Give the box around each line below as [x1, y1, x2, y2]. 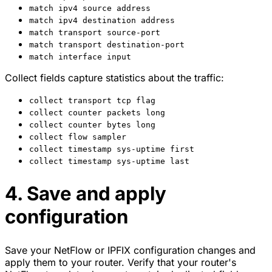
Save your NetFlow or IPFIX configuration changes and [5, 243, 256, 256]
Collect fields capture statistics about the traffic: [5, 72, 224, 84]
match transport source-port [29, 28, 160, 38]
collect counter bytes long [29, 120, 155, 130]
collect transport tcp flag [29, 96, 155, 106]
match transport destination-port [29, 40, 185, 50]
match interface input [29, 52, 131, 62]
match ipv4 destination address [29, 16, 175, 25]
